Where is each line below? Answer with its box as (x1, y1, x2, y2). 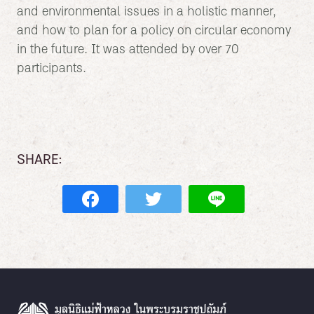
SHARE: (17, 153, 62, 168)
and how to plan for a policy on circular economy (17, 20, 291, 42)
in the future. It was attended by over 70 (17, 39, 239, 61)
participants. (17, 57, 86, 80)
